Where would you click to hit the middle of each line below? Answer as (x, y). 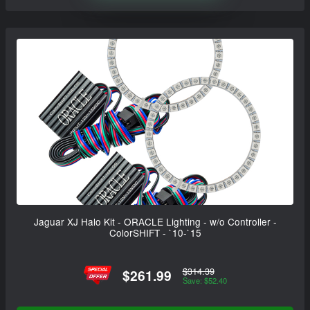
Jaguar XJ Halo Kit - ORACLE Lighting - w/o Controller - (155, 222)
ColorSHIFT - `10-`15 (155, 233)
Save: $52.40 (204, 280)
